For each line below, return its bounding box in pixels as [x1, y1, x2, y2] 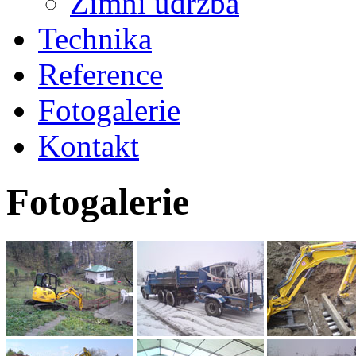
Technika [38, 21, 152, 56]
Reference [38, 57, 163, 91]
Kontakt [38, 129, 139, 163]
